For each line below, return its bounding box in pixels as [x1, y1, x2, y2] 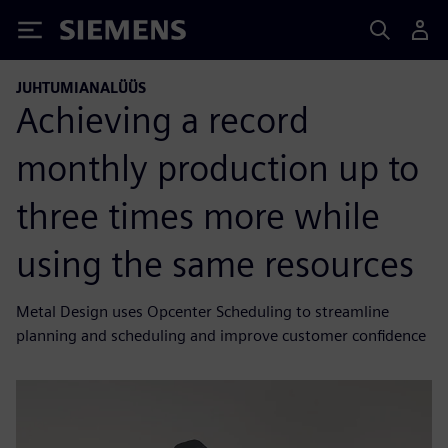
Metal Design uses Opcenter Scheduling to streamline [16, 301, 389, 321]
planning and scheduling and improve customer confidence [16, 325, 426, 345]
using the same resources [16, 241, 414, 286]
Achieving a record [16, 97, 309, 142]
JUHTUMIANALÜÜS [16, 79, 146, 96]
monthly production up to [16, 145, 419, 190]
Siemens [60, 23, 126, 44]
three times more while [16, 193, 380, 238]
